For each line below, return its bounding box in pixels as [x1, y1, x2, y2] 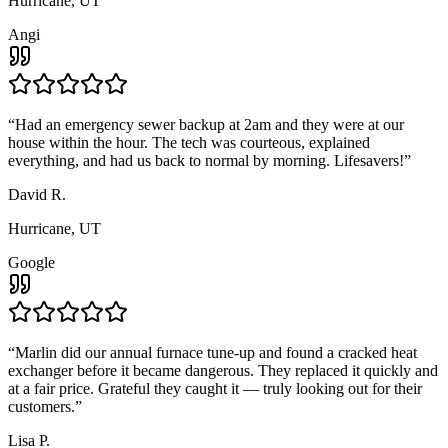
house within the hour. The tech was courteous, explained [8, 133, 370, 151]
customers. [8, 397, 75, 415]
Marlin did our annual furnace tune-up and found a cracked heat [15, 343, 417, 361]
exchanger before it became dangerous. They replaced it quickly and [8, 361, 438, 379]
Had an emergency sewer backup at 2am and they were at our [15, 115, 404, 133]
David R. [8, 185, 66, 203]
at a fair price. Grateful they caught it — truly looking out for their [8, 379, 422, 397]
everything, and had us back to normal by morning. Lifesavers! [8, 151, 404, 169]
